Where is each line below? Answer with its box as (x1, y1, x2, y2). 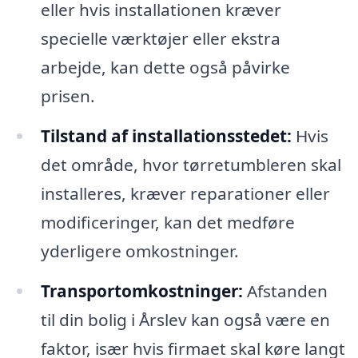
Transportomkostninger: (40, 280, 243, 303)
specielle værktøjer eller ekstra (40, 27, 280, 50)
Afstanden (242, 280, 328, 303)
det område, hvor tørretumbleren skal (40, 153, 341, 177)
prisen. (40, 85, 95, 108)
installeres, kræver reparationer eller (40, 182, 330, 205)
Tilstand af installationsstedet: (40, 125, 292, 148)
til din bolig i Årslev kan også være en (40, 308, 330, 332)
